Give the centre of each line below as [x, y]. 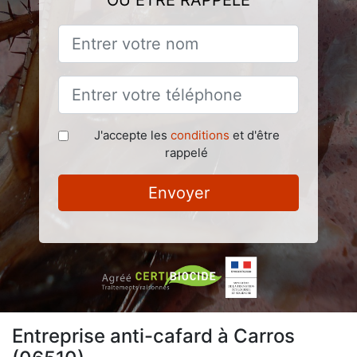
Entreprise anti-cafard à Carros [153, 336]
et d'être [254, 135]
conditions [200, 135]
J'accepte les [132, 135]
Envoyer [178, 193]
